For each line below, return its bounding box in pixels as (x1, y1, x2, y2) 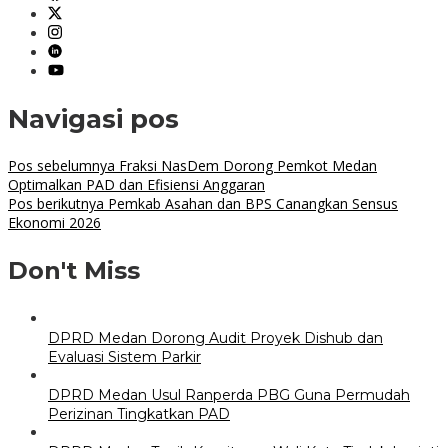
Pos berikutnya (8, 194, 104, 214)
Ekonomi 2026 (8, 213, 101, 233)
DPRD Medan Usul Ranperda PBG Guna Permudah (48, 386, 410, 405)
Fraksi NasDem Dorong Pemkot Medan (115, 156, 377, 176)
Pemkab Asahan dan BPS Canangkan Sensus (104, 194, 398, 214)
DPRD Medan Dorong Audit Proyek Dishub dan (48, 329, 383, 348)
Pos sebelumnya (8, 156, 115, 176)
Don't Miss (8, 256, 140, 286)
